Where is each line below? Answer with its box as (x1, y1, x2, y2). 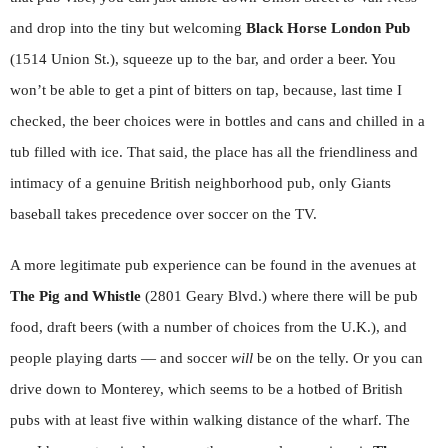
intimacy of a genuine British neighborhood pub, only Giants (10, 175, 391, 191)
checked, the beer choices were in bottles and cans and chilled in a (10, 113, 425, 129)
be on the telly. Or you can (253, 350, 423, 366)
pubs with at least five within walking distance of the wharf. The (10, 412, 410, 428)
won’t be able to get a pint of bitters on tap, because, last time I (10, 82, 402, 98)
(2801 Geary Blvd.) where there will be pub (141, 288, 418, 304)
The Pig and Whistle (10, 288, 141, 304)
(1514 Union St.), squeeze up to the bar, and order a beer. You (10, 51, 396, 67)
